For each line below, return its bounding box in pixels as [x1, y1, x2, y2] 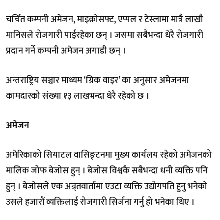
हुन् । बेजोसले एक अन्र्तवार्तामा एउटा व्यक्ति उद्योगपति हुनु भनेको [6, 179, 207, 194]
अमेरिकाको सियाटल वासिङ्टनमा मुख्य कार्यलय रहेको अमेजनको [6, 147, 212, 163]
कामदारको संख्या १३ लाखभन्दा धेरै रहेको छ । [6, 88, 149, 104]
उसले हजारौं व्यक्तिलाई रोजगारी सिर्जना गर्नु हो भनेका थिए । [6, 194, 194, 210]
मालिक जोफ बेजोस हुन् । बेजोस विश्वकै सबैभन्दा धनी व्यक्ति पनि [6, 163, 208, 178]
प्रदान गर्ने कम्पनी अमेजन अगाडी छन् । [6, 43, 126, 58]
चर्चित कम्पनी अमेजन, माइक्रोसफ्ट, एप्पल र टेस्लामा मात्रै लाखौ [6, 12, 203, 27]
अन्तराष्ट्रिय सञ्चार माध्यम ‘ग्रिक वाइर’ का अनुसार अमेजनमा [6, 73, 189, 88]
